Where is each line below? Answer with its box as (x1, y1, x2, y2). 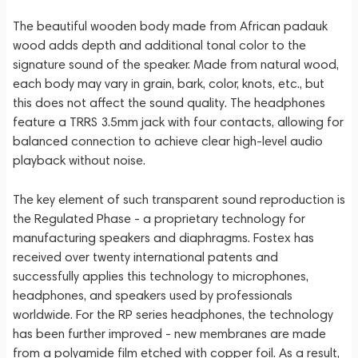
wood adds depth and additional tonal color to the (13, 38, 306, 53)
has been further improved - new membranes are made (13, 326, 326, 341)
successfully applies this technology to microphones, (13, 268, 308, 284)
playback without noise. (13, 153, 145, 168)
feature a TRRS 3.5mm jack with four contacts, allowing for (13, 114, 344, 129)
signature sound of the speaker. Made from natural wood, (13, 57, 339, 72)
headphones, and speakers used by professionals (13, 288, 292, 303)
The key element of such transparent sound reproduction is (13, 192, 345, 207)
